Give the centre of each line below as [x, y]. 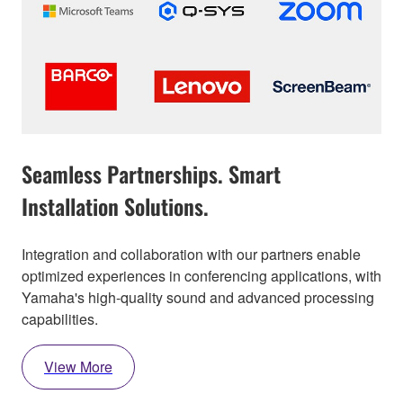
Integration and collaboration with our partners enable [191, 255]
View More [78, 367]
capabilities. [60, 319]
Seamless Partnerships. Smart [151, 174]
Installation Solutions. [115, 206]
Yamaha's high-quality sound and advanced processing [198, 298]
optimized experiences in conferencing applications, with [201, 276]
